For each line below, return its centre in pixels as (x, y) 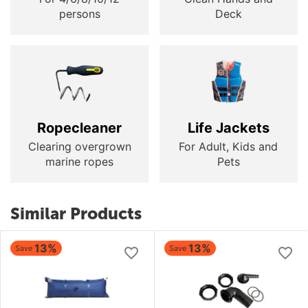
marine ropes (80, 161)
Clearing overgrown (79, 146)
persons (79, 13)
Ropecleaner (80, 128)
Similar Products (76, 213)
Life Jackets (228, 128)
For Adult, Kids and (229, 146)
